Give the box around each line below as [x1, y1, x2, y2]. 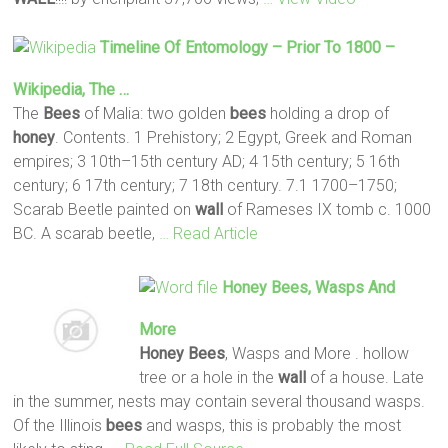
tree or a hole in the [138, 367, 278, 387]
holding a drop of [266, 103, 390, 123]
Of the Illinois [13, 415, 107, 435]
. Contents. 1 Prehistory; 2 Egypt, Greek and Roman [55, 127, 413, 147]
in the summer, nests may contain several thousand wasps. [13, 391, 426, 411]
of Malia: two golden [80, 103, 231, 123]
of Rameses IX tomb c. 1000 [223, 199, 432, 219]
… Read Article [159, 223, 259, 243]
